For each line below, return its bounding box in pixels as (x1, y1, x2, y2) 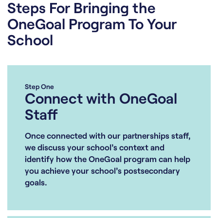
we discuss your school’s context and (25, 142, 164, 152)
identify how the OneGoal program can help (25, 153, 190, 163)
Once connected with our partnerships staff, (25, 130, 191, 140)
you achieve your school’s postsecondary (25, 165, 180, 175)
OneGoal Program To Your (7, 14, 177, 32)
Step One (25, 82, 54, 91)
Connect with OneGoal (25, 89, 177, 107)
